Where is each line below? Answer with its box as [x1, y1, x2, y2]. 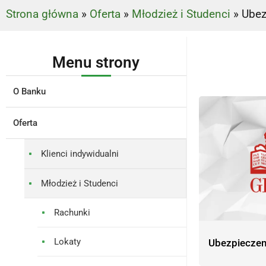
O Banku [13, 86, 46, 97]
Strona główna [6, 7, 78, 21]
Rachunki [54, 207, 90, 218]
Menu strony [52, 53, 140, 71]
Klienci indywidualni [41, 148, 119, 159]
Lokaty [54, 236, 81, 247]
